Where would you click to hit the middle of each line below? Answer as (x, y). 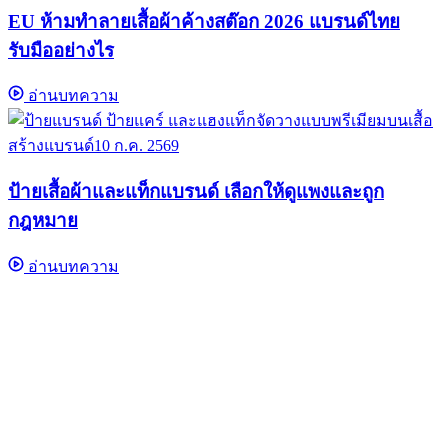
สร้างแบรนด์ (51, 146)
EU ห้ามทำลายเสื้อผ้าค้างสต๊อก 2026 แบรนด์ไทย (204, 21)
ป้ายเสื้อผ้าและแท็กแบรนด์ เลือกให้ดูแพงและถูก (196, 192)
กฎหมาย (43, 221)
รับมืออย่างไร (61, 50)
